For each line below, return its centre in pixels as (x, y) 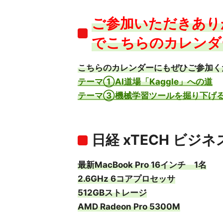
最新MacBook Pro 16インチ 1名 (142, 165)
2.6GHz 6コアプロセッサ (126, 179)
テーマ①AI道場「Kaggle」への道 (145, 82)
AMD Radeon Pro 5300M (129, 207)
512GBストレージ (112, 193)
